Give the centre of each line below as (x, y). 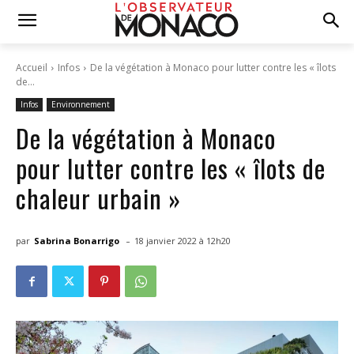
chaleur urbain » (98, 198)
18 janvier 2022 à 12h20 (183, 241)
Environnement (81, 104)
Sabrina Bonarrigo (77, 240)
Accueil (32, 68)
